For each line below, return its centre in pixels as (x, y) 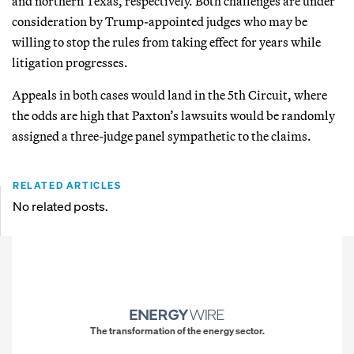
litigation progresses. (70, 62)
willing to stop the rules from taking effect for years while (166, 41)
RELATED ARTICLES (67, 185)
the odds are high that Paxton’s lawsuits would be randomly (173, 115)
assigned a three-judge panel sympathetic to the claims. (162, 136)
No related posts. (60, 206)
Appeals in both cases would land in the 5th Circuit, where (169, 94)
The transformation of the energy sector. (177, 331)
